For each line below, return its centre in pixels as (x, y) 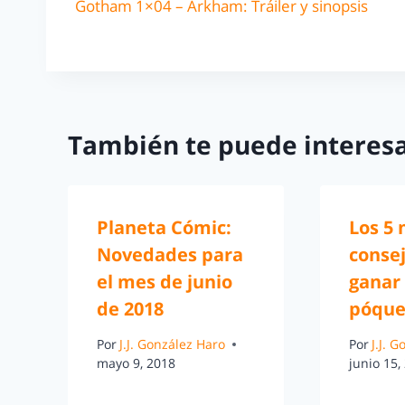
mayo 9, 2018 (136, 363)
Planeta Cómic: (164, 227)
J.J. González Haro (173, 344)
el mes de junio (165, 281)
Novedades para (170, 254)
